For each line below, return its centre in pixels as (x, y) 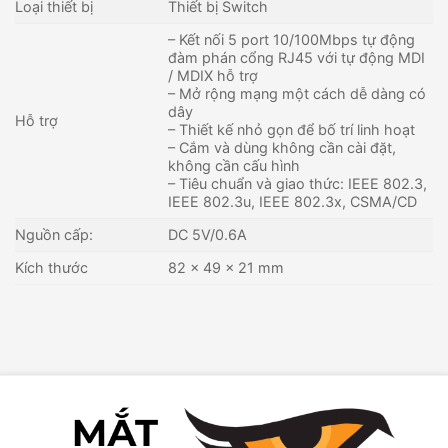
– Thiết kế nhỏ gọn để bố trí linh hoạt (292, 129)
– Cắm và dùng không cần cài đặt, (282, 147)
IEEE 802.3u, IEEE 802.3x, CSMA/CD (293, 201)
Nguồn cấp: (54, 234)
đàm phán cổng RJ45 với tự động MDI (297, 57)
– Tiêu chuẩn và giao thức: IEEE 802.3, (298, 183)
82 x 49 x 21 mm (226, 267)
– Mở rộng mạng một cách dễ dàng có (297, 93)
